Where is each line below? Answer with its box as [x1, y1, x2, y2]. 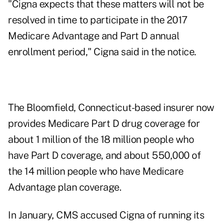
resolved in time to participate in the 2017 [8, 14, 188, 26]
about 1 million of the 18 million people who [8, 133, 194, 146]
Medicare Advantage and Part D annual [8, 30, 179, 42]
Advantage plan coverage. [8, 181, 121, 194]
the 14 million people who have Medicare [8, 165, 184, 178]
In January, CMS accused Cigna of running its [8, 209, 204, 222]
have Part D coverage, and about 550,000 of [8, 149, 201, 162]
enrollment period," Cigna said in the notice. [8, 46, 198, 58]
